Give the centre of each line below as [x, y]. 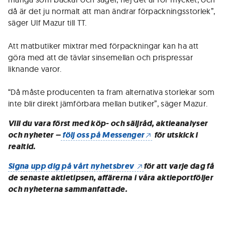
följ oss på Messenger [103, 135]
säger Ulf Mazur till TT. [47, 23]
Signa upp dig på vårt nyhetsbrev [72, 166]
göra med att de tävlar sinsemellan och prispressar [101, 57]
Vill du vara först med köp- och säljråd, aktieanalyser [108, 123]
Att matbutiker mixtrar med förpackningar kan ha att [103, 46]
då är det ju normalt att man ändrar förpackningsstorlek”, [112, 11]
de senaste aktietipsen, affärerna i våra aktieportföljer [110, 178]
